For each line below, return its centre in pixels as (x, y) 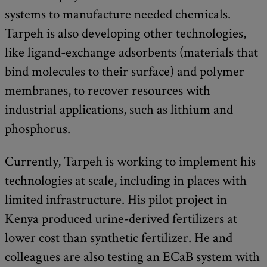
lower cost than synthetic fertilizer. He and (119, 237)
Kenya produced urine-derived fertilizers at (121, 218)
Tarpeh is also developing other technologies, (125, 33)
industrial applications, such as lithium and (119, 109)
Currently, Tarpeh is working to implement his (130, 161)
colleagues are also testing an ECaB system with (132, 257)
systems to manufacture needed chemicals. (118, 14)
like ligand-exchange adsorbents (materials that (131, 52)
